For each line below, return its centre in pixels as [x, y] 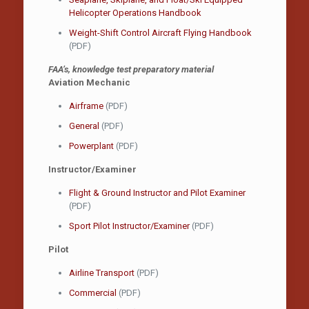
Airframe [86, 106]
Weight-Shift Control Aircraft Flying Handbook [160, 33]
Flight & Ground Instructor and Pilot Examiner [157, 193]
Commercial [92, 293]
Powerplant [91, 146]
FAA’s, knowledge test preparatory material [131, 69]
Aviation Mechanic [89, 82]
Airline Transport [101, 273]
